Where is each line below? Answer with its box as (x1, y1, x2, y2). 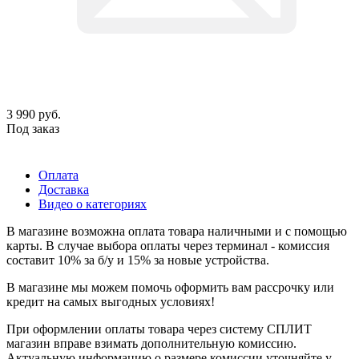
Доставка (38, 182, 89, 196)
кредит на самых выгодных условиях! (6, 294, 215, 309)
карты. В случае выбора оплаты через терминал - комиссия (6, 238, 329, 252)
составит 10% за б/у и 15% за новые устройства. (6, 252, 269, 267)
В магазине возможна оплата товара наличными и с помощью (6, 224, 347, 238)
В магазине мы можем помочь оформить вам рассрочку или (6, 280, 334, 294)
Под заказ (6, 121, 59, 135)
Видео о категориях (38, 196, 147, 211)
